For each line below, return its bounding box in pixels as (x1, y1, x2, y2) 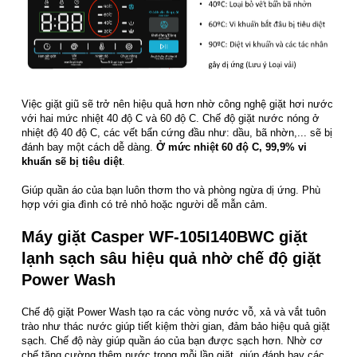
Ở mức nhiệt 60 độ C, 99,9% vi (156, 141, 307, 154)
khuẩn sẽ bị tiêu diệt (22, 155, 122, 168)
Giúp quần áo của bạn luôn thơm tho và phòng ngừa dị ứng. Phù (22, 184, 320, 197)
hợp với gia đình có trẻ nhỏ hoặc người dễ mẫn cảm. (22, 198, 268, 211)
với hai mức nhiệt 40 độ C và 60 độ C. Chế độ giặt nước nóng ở (22, 112, 320, 125)
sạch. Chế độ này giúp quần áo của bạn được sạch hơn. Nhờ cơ (22, 335, 323, 347)
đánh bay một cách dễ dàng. (22, 141, 156, 154)
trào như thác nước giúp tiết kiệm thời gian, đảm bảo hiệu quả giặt (22, 320, 330, 333)
